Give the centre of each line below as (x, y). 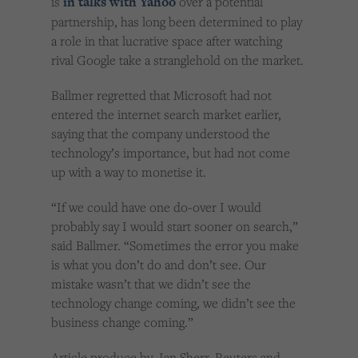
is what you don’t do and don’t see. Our (159, 265)
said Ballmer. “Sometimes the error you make (175, 246)
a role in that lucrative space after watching (167, 41)
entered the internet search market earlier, (166, 115)
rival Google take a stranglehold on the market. (177, 60)
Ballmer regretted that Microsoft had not (161, 95)
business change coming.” (122, 322)
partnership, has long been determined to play (177, 22)
